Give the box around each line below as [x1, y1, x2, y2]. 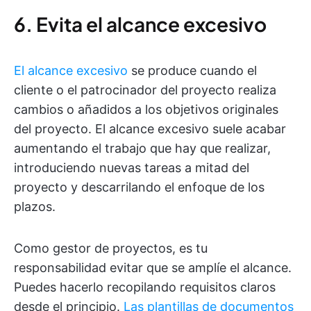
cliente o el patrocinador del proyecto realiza [14, 82, 276, 97]
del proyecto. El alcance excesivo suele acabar [14, 121, 286, 136]
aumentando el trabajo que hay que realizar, [14, 140, 271, 155]
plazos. [14, 199, 56, 214]
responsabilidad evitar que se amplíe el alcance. [14, 260, 292, 275]
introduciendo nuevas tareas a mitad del [14, 160, 249, 175]
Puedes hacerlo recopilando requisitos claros [14, 279, 276, 294]
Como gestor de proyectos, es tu [14, 240, 208, 255]
